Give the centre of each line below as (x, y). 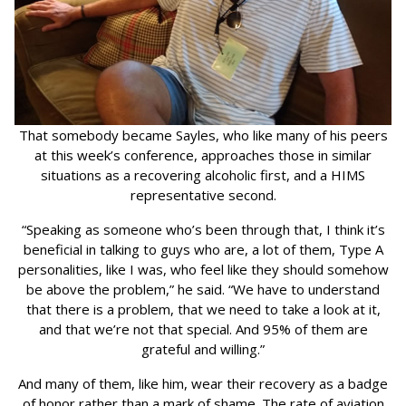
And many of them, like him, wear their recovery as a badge (203, 383)
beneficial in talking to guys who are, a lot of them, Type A (203, 249)
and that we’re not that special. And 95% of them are (203, 329)
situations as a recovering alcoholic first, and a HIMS (203, 174)
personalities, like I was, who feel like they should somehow (203, 269)
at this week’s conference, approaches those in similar (203, 155)
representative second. (203, 194)
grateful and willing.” (203, 348)
